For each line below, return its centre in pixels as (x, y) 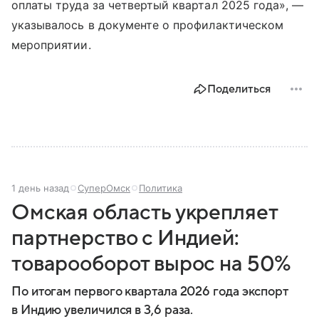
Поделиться (239, 89)
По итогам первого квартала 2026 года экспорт (150, 292)
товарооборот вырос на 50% (152, 264)
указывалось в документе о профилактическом (148, 25)
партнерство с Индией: (125, 239)
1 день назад (40, 188)
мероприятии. (51, 45)
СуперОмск (104, 188)
